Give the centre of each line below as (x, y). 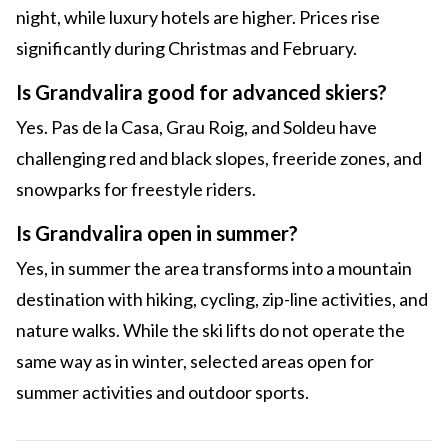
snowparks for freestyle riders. (136, 189)
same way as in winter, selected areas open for (195, 361)
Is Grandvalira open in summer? (157, 233)
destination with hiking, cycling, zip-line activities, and (222, 299)
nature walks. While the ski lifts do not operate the (210, 330)
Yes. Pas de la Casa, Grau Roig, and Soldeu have (196, 127)
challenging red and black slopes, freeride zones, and (219, 158)
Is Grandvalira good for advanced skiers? (201, 92)
